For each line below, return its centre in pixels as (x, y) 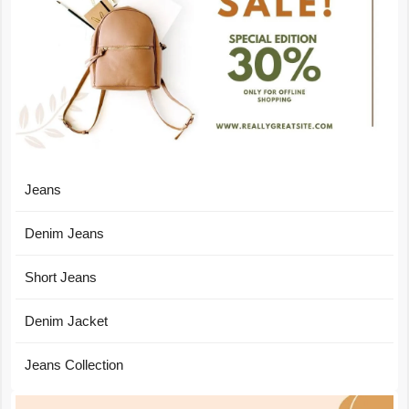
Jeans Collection (74, 364)
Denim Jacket (66, 320)
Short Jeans (61, 277)
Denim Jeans (64, 233)
